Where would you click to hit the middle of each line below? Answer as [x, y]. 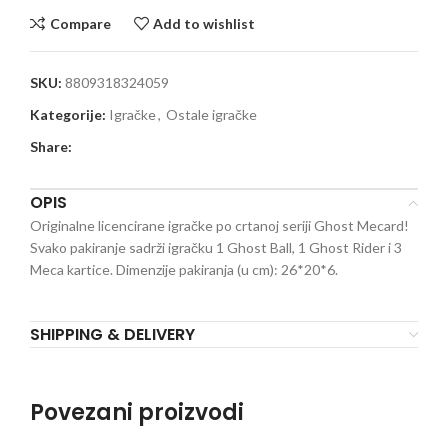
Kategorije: [68, 115]
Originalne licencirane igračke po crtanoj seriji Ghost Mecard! [219, 226]
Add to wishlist [204, 23]
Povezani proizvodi [137, 413]
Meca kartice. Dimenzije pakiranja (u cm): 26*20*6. [184, 270]
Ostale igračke [211, 115]
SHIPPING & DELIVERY [112, 335]
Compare [80, 23]
